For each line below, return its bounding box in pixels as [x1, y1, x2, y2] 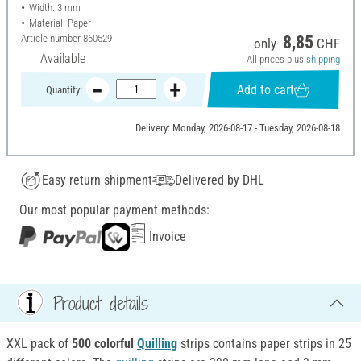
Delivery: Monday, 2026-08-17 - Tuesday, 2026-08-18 [135, 122, 340, 135]
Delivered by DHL [175, 172, 264, 189]
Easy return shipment [42, 172, 152, 189]
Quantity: [45, 83, 82, 96]
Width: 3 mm [28, 2, 81, 15]
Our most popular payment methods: [19, 202, 210, 218]
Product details [53, 289, 148, 316]
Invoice [146, 229, 186, 245]
